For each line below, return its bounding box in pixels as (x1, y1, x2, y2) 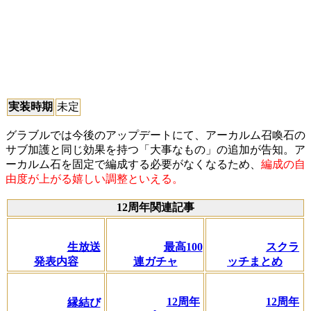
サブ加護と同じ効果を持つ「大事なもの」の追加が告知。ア (6, 143, 305, 155)
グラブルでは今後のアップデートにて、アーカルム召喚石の (6, 128, 305, 141)
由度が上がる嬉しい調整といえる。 (6, 172, 183, 185)
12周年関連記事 (117, 201, 194, 213)
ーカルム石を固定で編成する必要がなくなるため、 (6, 158, 261, 170)
